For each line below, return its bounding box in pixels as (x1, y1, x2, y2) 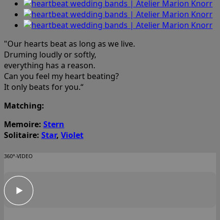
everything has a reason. (4, 59, 95, 71)
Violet (61, 129, 83, 140)
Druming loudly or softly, (4, 49, 96, 60)
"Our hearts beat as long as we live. (4, 38, 135, 49)
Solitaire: (4, 129, 41, 140)
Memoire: (4, 118, 43, 130)
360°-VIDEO (4, 152, 32, 160)
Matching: (4, 100, 44, 111)
